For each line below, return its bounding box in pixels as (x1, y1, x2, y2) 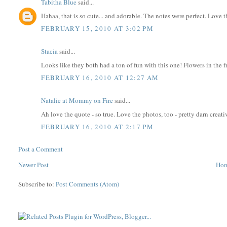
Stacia (41, 47, 58, 56)
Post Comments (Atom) (56, 179, 120, 189)
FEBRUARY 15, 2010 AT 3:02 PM (41, 24, 154, 33)
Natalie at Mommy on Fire (41, 96, 113, 105)
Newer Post (18, 160, 49, 170)
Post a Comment (18, 144, 63, 154)
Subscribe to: (18, 179, 56, 189)
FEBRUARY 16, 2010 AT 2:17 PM (41, 122, 154, 132)
